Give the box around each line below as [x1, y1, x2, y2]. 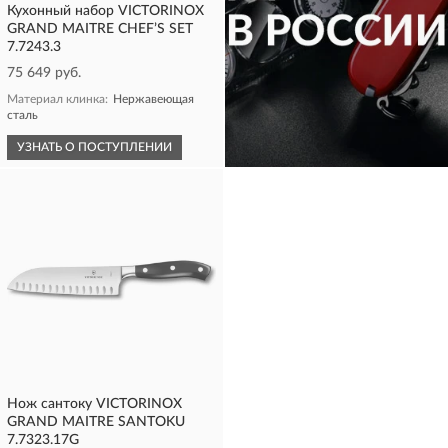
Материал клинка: [7, 93, 108, 105]
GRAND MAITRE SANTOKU [7, 415, 185, 429]
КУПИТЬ [244, 141, 292, 153]
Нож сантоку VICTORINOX [7, 397, 182, 411]
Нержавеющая [113, 93, 194, 105]
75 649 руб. [7, 66, 81, 80]
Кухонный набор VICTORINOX [7, 4, 204, 18]
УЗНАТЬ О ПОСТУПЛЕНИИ [17, 141, 172, 153]
